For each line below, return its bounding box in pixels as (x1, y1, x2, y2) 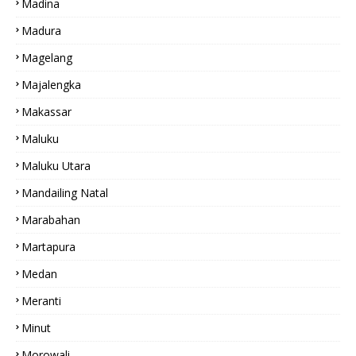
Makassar (21, 104, 72, 119)
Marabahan (21, 212, 80, 227)
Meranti (21, 293, 61, 308)
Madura (21, 23, 61, 38)
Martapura (21, 239, 75, 254)
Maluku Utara (21, 158, 91, 173)
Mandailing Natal (21, 185, 108, 200)
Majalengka (21, 77, 81, 92)
